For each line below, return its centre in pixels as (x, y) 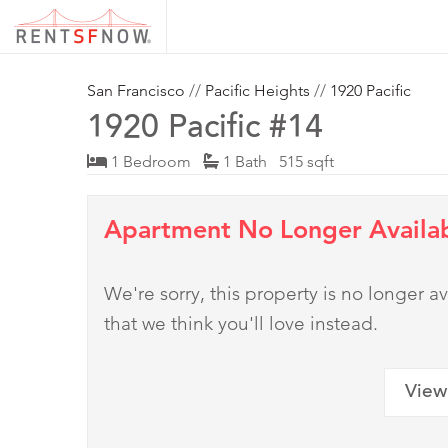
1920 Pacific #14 (205, 130)
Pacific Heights (257, 91)
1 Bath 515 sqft (276, 162)
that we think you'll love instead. (241, 324)
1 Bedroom (155, 162)
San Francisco (136, 91)
